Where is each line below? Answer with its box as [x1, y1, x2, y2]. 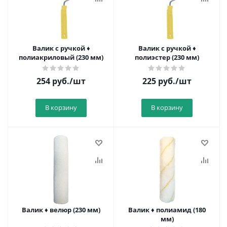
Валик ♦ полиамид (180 [128, 205, 206, 214]
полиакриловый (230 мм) [19, 53, 103, 62]
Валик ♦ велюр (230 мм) [22, 205, 100, 214]
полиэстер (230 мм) [135, 53, 199, 62]
